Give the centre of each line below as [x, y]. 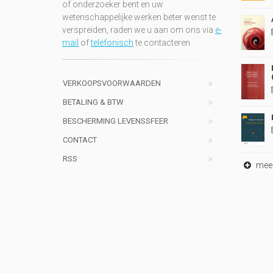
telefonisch [112, 42]
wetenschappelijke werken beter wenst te [139, 17]
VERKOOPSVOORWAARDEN [112, 83]
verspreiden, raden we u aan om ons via [139, 30]
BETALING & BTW [93, 102]
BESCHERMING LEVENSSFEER [115, 121]
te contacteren [162, 42]
